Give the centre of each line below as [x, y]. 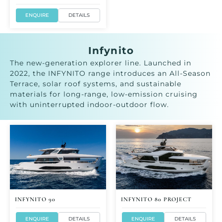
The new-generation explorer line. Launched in [101, 63]
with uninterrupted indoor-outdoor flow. [89, 105]
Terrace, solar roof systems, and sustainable [96, 84]
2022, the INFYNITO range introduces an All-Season [110, 74]
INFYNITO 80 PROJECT [156, 199]
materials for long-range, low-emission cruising [104, 94]
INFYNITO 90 [35, 199]
